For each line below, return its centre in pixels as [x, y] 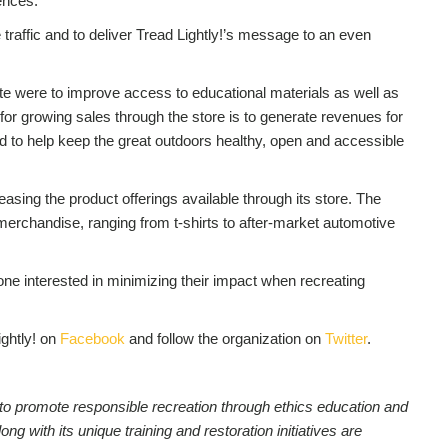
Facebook [92, 338]
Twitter [345, 338]
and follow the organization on [224, 338]
